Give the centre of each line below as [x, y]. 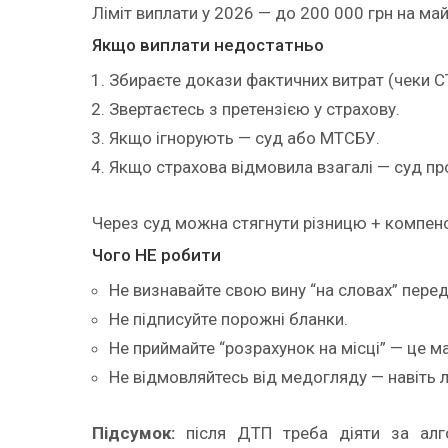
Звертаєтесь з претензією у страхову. [254, 108]
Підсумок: [133, 432]
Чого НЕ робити [156, 254]
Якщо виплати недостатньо [208, 45]
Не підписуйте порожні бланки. [228, 318]
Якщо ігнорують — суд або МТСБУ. [244, 137]
